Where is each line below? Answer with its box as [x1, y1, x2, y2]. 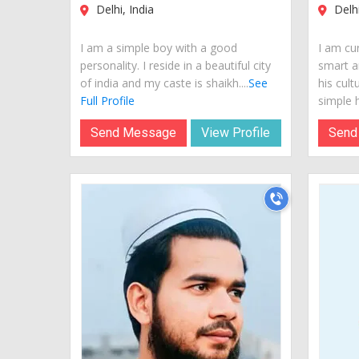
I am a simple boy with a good [80, 39, 237, 55]
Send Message [91, 124, 177, 140]
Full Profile [80, 92, 135, 108]
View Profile [201, 124, 271, 140]
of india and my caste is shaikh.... [80, 75, 248, 91]
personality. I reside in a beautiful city [80, 57, 271, 73]
